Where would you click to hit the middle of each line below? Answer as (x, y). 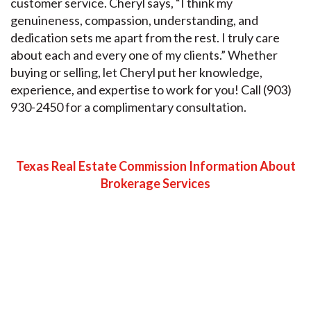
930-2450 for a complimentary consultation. (128, 107)
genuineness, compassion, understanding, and (134, 20)
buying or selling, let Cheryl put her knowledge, (136, 72)
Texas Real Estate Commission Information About (155, 166)
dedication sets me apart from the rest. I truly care (145, 37)
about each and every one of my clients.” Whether (144, 54)
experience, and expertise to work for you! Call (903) (151, 89)
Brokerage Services (155, 183)
